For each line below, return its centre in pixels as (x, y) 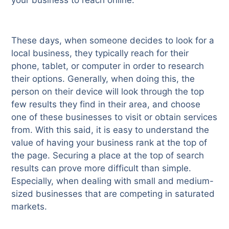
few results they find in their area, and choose (106, 104)
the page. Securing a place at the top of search (108, 155)
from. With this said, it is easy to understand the (110, 130)
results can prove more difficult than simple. (101, 168)
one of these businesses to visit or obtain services (114, 117)
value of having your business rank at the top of (109, 142)
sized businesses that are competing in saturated (113, 193)
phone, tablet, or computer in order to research (108, 66)
